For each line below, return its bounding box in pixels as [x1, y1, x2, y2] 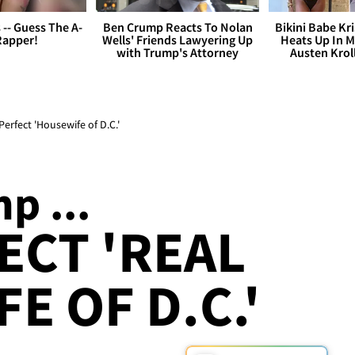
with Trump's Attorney [116, 44, 239, 61]
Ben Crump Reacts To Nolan [102, 19, 253, 36]
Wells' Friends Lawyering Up [102, 32, 253, 48]
